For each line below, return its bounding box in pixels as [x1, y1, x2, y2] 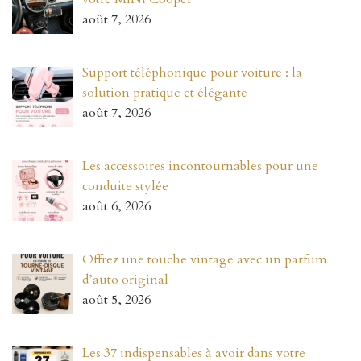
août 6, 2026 [82, 197, 151, 216]
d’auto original [82, 270, 168, 288]
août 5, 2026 [82, 290, 151, 309]
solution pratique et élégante [82, 84, 247, 102]
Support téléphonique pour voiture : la [82, 64, 302, 82]
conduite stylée [82, 177, 168, 196]
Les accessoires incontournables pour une [82, 157, 318, 176]
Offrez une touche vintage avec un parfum [82, 250, 327, 268]
